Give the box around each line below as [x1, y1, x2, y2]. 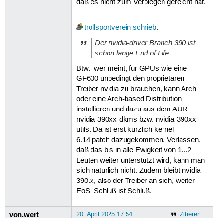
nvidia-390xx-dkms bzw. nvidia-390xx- [76, 115, 199, 124]
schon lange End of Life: [94, 48, 171, 58]
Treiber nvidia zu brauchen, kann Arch [76, 84, 196, 93]
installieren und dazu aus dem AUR [76, 105, 188, 114]
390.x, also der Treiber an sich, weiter [76, 176, 195, 185]
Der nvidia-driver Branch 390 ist [94, 38, 195, 48]
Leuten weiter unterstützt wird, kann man [76, 156, 205, 165]
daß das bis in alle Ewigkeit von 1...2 [76, 145, 191, 155]
